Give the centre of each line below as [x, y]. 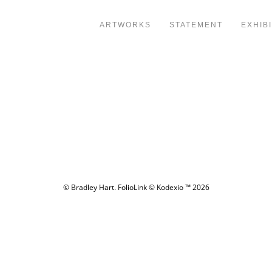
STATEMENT [196, 25]
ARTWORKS [125, 25]
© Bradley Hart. [90, 187]
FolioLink [132, 187]
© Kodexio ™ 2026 [178, 187]
